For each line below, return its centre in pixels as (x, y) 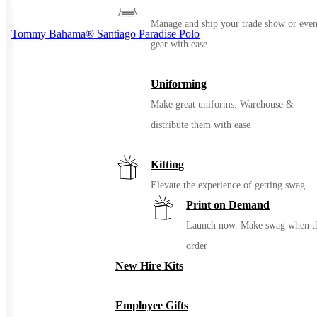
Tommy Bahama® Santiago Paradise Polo (105, 34)
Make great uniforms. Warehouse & (222, 104)
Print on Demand (228, 205)
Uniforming (179, 84)
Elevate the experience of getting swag (228, 185)
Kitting (167, 165)
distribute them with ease (201, 125)
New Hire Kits (149, 266)
